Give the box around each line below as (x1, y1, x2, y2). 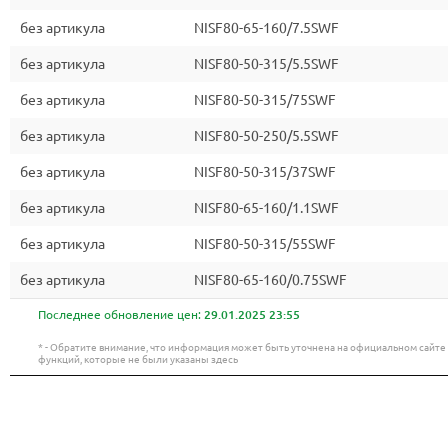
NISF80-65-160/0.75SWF (194, 272, 347, 288)
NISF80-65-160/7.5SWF (194, 20, 339, 36)
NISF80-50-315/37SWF (194, 164, 336, 180)
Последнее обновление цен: (38, 308, 204, 321)
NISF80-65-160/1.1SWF (194, 200, 339, 216)
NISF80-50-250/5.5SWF (194, 128, 339, 144)
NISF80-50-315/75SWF (194, 92, 336, 108)
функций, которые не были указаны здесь (38, 354, 238, 365)
